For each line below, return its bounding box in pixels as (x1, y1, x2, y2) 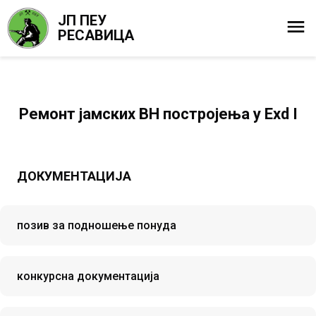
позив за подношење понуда (17, 219, 176, 232)
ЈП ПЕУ (58, 12, 107, 29)
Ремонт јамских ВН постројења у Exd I (18, 105, 298, 123)
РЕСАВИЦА (58, 27, 134, 44)
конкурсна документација (17, 269, 159, 283)
